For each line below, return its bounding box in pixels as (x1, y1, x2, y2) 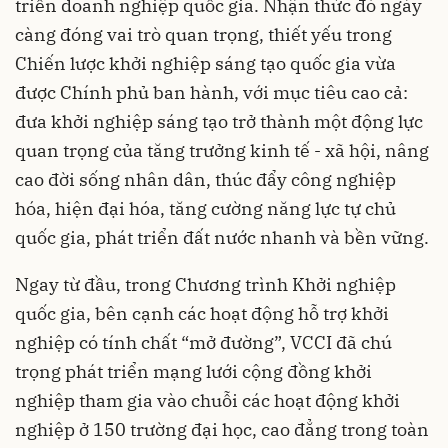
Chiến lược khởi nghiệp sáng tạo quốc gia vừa (15, 52, 396, 76)
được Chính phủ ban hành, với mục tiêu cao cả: (15, 81, 408, 105)
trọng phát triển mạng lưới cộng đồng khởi (15, 360, 372, 384)
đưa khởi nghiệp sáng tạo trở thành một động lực (15, 110, 423, 134)
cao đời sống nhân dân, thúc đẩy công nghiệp (15, 168, 396, 192)
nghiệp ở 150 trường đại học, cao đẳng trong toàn (15, 418, 429, 442)
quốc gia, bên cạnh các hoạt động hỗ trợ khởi (15, 302, 389, 326)
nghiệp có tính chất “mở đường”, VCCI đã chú (15, 331, 392, 355)
